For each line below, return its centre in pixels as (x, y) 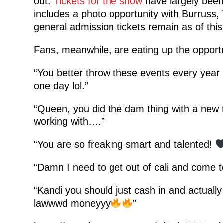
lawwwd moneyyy (72, 203)
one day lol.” (61, 85)
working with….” (69, 121)
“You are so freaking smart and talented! (124, 144)
